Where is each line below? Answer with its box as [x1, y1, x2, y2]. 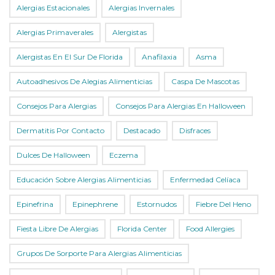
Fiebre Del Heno [196, 199, 251, 209]
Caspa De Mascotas [171, 77, 239, 87]
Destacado [123, 126, 160, 136]
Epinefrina [17, 199, 53, 209]
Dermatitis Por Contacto [17, 126, 104, 136]
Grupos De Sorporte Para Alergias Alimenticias [17, 249, 182, 258]
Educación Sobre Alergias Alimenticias [17, 175, 151, 185]
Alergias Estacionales [17, 3, 90, 13]
